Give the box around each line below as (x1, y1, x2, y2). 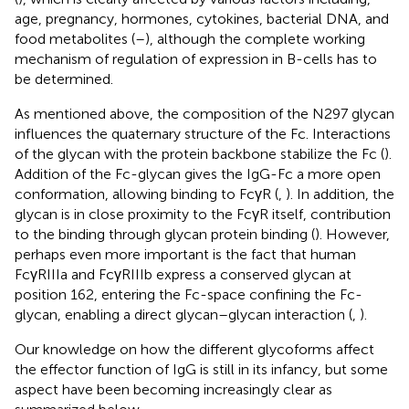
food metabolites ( (15, 29, 135, 47)
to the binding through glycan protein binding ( (15, 225, 315, 243)
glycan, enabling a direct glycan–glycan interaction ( (15, 305, 352, 323)
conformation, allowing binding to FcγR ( (15, 184, 278, 203)
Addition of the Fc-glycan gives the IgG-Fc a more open (15, 164, 381, 183)
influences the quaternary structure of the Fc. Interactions (15, 124, 391, 142)
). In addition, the (286, 184, 394, 203)
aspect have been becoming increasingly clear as (15, 380, 332, 398)
